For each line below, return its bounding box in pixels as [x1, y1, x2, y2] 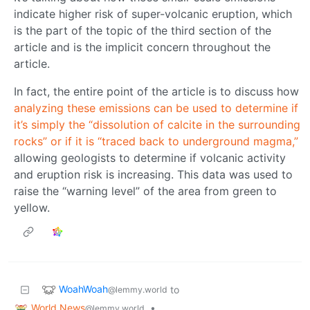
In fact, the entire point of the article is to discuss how [14, 84, 299, 98]
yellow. [14, 200, 50, 215]
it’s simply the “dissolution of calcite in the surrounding [14, 117, 300, 131]
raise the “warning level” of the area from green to [14, 183, 277, 198]
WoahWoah [59, 282, 108, 295]
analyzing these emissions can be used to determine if [14, 100, 298, 115]
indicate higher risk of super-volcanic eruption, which [14, 6, 292, 21]
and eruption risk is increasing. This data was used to [14, 167, 293, 181]
